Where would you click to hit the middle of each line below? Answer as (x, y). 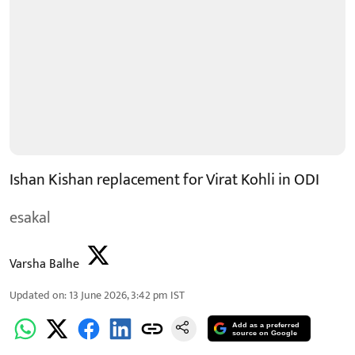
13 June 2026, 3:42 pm (118, 295)
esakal (30, 218)
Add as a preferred (266, 325)
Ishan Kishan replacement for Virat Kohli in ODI (164, 179)
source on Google (265, 333)
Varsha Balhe (44, 264)
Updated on (37, 295)
